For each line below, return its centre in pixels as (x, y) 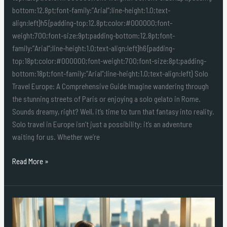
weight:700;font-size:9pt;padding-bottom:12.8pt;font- (93, 35)
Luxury (21, 203)
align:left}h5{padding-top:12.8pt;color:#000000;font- (92, 22)
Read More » (30, 161)
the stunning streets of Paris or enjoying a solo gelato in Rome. (106, 98)
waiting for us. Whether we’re (56, 136)
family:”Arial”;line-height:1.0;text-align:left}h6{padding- (93, 48)
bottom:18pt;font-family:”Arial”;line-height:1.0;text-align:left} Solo (110, 73)
